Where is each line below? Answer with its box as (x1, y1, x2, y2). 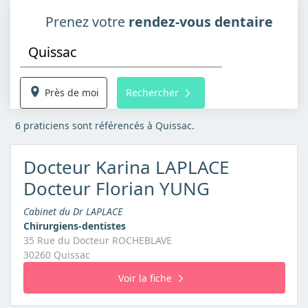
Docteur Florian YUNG (23, 176, 210, 201)
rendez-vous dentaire (128, 12, 273, 31)
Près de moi (42, 86, 100, 100)
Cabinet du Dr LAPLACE (23, 205, 122, 219)
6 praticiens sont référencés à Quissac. (15, 119, 195, 133)
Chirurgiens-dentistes (23, 219, 126, 233)
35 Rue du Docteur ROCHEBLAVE (23, 234, 172, 247)
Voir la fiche (118, 271, 172, 285)
